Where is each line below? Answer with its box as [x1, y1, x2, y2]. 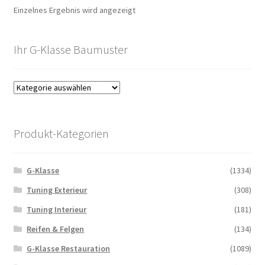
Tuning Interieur [27, 203, 87, 215]
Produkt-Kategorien [13, 126, 109, 141]
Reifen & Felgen [27, 223, 85, 234]
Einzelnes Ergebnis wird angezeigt [13, 4, 135, 15]
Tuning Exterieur [27, 184, 88, 195]
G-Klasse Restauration [27, 243, 111, 254]
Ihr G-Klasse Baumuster [13, 41, 128, 57]
